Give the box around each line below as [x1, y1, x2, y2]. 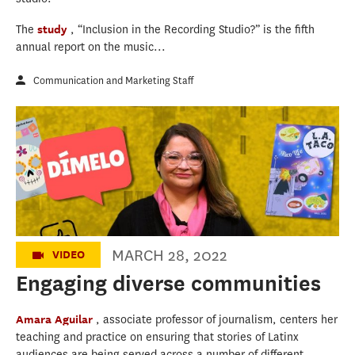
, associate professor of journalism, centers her [96, 311, 338, 327]
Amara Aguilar [16, 311, 96, 326]
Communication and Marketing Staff [33, 74, 193, 88]
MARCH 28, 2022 [112, 244, 227, 266]
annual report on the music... [16, 40, 166, 55]
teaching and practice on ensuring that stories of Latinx [16, 329, 299, 345]
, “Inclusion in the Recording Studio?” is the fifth [71, 22, 315, 38]
